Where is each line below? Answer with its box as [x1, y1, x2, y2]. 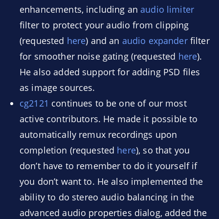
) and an [86, 35, 122, 46]
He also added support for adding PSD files [20, 66, 200, 78]
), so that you [135, 144, 190, 156]
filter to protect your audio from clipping [20, 19, 189, 31]
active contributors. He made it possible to [20, 113, 198, 125]
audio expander [122, 35, 188, 46]
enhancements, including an [20, 3, 141, 15]
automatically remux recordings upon [20, 129, 177, 140]
